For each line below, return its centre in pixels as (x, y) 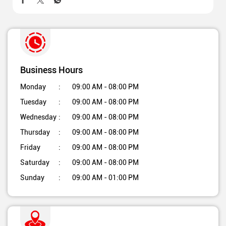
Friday (30, 147)
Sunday (32, 177)
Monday (33, 87)
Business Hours (51, 69)
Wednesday (38, 117)
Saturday (35, 162)
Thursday (35, 132)
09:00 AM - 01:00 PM (105, 177)
